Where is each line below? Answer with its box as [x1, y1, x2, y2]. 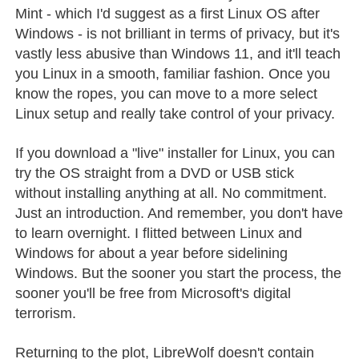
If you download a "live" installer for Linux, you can [15, 144, 336, 161]
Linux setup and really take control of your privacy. [15, 105, 336, 122]
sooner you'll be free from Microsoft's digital [15, 284, 292, 301]
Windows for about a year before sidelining [15, 244, 288, 261]
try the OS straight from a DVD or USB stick [15, 164, 295, 181]
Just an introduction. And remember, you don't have [15, 204, 344, 221]
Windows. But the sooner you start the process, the [15, 264, 342, 281]
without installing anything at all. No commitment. [15, 184, 328, 201]
